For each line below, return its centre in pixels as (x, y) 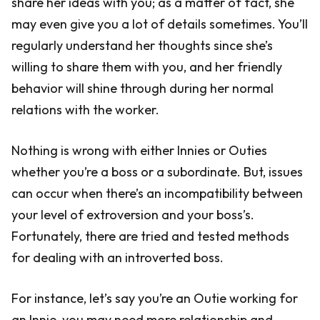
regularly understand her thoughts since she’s (142, 45)
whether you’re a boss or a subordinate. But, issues (157, 172)
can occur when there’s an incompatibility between (157, 193)
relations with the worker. (85, 110)
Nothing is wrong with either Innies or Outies (139, 150)
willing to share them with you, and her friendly (147, 67)
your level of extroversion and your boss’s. (133, 215)
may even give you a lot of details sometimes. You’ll (160, 24)
